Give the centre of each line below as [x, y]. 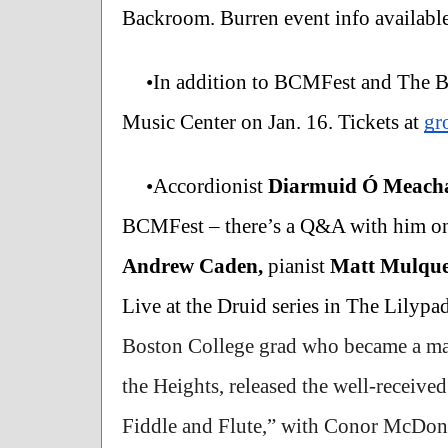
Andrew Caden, [195, 265]
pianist [299, 265]
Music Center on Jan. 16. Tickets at [273, 121]
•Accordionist [207, 185]
